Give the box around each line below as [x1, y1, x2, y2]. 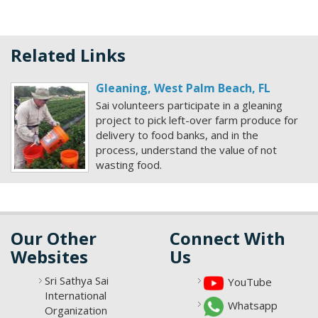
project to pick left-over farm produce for [96, 113, 298, 127]
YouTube [228, 275, 272, 290]
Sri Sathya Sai [45, 273, 109, 287]
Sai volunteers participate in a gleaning [96, 98, 283, 112]
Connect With [170, 226, 285, 250]
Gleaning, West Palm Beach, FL [96, 80, 270, 96]
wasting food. [96, 158, 162, 172]
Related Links [11, 43, 126, 67]
